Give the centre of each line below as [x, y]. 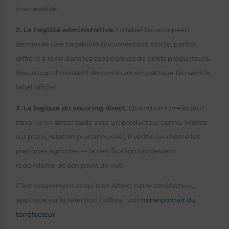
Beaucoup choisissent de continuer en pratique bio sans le [113, 73]
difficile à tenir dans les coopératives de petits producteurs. [113, 58]
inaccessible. [37, 9]
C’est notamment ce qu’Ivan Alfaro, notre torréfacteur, [105, 186]
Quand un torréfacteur [165, 108]
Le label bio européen [152, 30]
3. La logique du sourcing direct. [71, 108]
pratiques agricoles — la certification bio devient [96, 151]
